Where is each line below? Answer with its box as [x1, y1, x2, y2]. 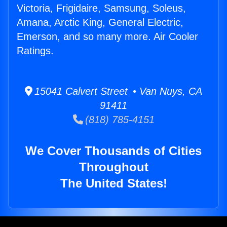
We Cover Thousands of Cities [25, 144, 202, 158]
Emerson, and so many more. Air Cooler [17, 31, 198, 43]
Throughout [79, 160, 148, 174]
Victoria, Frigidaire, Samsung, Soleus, [17, 3, 186, 14]
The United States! [60, 176, 167, 191]
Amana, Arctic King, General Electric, [17, 17, 183, 28]
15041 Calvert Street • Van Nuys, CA [32, 86, 202, 97]
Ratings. [17, 45, 54, 57]
